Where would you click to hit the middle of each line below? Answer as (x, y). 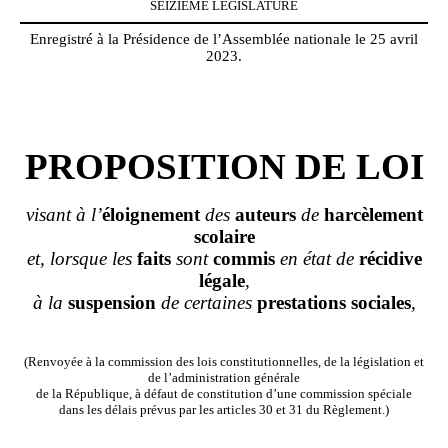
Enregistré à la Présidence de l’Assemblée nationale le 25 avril (224, 38)
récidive (390, 258)
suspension (111, 302)
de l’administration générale (224, 377)
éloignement (150, 214)
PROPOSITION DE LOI (224, 166)
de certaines (206, 302)
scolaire (224, 236)
